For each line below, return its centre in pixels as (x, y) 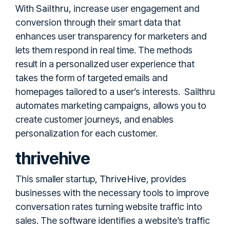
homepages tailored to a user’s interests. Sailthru (115, 91)
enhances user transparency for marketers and (111, 36)
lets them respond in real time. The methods (104, 50)
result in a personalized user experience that (105, 64)
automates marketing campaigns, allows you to (111, 105)
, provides (166, 179)
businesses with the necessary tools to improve (112, 193)
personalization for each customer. (87, 133)
